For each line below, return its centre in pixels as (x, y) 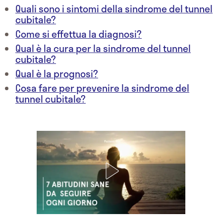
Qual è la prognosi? (57, 74)
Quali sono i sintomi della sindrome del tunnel (114, 9)
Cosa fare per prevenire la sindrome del (102, 88)
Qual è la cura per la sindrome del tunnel (103, 49)
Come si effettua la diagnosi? (79, 34)
